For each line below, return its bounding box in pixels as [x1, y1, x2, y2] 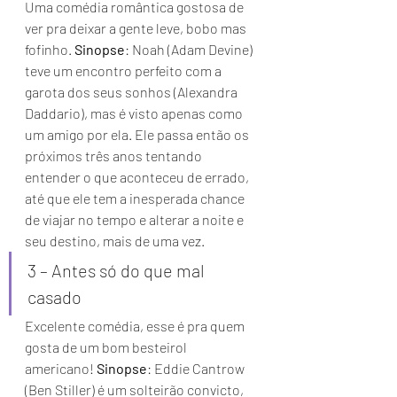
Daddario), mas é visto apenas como [25, 105, 245, 121]
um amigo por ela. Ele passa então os [25, 126, 252, 143]
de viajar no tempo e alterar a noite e [25, 211, 246, 228]
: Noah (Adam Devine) [125, 41, 255, 58]
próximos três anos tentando [25, 147, 205, 164]
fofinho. [25, 41, 74, 58]
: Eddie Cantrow [147, 360, 247, 377]
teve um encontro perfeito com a [25, 62, 224, 79]
